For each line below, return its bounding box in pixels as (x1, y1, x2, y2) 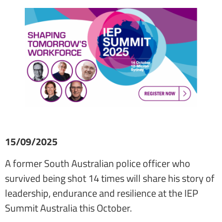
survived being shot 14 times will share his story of (5, 170, 215, 186)
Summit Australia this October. (5, 200, 132, 216)
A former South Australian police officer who (5, 155, 190, 171)
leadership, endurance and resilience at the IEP (5, 185, 198, 201)
